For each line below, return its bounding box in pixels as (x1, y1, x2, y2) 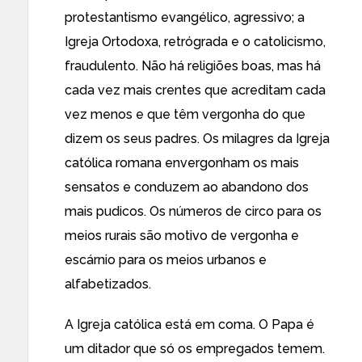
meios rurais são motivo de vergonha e (65, 228, 299, 243)
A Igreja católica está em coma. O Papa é (65, 317, 314, 332)
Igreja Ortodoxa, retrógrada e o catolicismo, (65, 34, 326, 49)
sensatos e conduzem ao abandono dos (65, 179, 309, 195)
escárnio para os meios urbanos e (65, 252, 267, 267)
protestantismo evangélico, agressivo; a (65, 10, 305, 25)
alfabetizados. (65, 276, 151, 292)
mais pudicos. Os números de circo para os (65, 204, 322, 219)
